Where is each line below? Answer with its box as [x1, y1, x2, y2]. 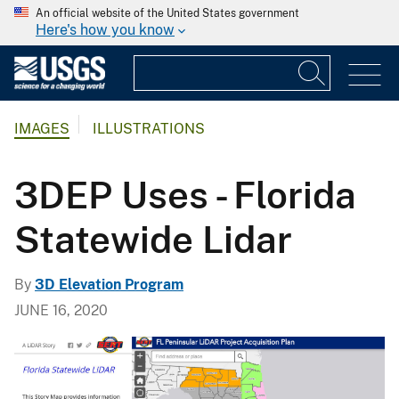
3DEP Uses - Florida [14, 172, 356, 216]
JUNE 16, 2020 [14, 301, 108, 319]
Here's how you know [36, 21, 175, 38]
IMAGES [14, 120, 69, 138]
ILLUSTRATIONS [93, 120, 205, 138]
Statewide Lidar [14, 216, 292, 261]
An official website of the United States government [36, 7, 299, 20]
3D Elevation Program [35, 275, 183, 293]
